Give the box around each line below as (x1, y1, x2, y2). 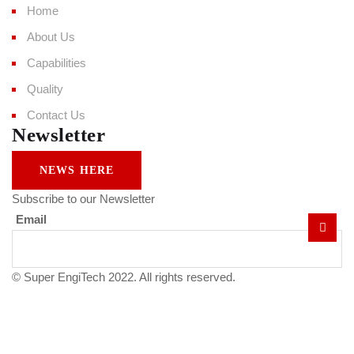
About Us (27, 29, 75, 43)
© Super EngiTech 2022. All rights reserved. (12, 269, 235, 284)
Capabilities (27, 55, 86, 70)
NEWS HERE (40, 164, 115, 176)
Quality (27, 81, 63, 96)
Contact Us (27, 107, 85, 122)
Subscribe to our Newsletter (12, 191, 155, 205)
